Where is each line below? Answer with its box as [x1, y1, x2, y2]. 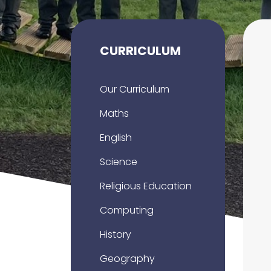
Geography [100, 252, 155, 266]
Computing [100, 203, 154, 217]
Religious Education [100, 179, 192, 193]
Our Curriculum [100, 82, 169, 96]
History [100, 227, 131, 241]
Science [100, 155, 137, 169]
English [100, 131, 132, 145]
